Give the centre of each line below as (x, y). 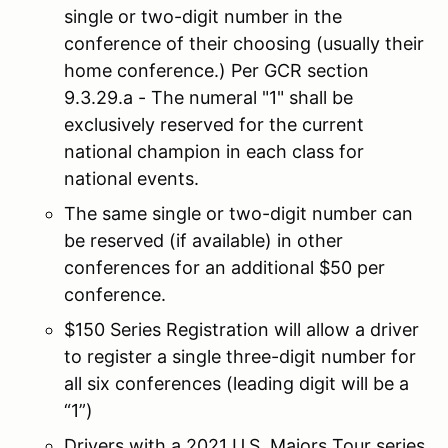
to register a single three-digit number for (240, 356)
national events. (131, 178)
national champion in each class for (214, 151)
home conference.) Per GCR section (216, 70)
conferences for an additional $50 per (224, 267)
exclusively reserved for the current (214, 124)
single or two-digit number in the (203, 16)
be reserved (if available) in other (203, 240)
